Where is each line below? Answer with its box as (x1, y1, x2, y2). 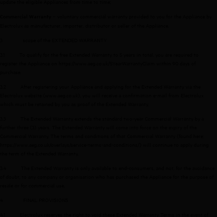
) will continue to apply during (139, 140, 209, 149)
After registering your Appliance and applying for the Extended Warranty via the (20, 82, 201, 91)
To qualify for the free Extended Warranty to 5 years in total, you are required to (19, 50, 199, 59)
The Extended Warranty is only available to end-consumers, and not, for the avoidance (21, 164, 215, 172)
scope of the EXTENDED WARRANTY (23, 36, 107, 44)
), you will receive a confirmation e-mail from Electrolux (78, 91, 203, 99)
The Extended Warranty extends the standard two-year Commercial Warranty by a (20, 114, 204, 123)
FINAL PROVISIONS (23, 196, 68, 204)
